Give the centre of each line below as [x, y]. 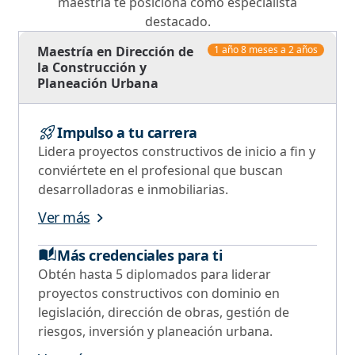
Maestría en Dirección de [115, 51]
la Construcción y [92, 67]
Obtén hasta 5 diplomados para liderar [155, 274]
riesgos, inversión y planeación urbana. [155, 331]
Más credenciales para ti [140, 255]
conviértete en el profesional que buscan [160, 170]
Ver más [64, 217]
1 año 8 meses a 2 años [266, 49]
